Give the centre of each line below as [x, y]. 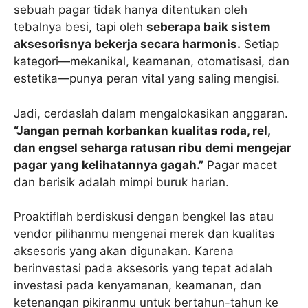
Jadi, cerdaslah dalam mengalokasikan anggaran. [151, 113]
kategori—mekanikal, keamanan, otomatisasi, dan [152, 62]
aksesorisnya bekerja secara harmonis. [127, 44]
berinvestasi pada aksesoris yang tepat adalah [143, 268]
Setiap [260, 44]
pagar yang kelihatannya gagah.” [109, 165]
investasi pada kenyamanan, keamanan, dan [137, 286]
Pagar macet [240, 165]
